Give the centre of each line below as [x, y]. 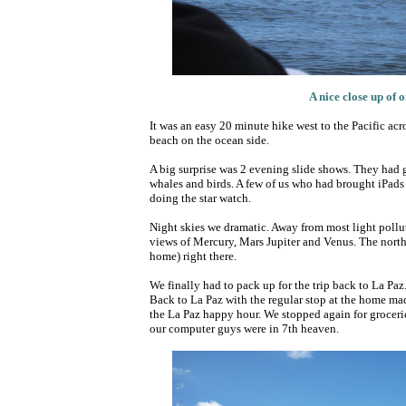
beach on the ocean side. [209, 140]
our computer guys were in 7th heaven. [244, 329]
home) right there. [193, 256]
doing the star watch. [200, 198]
